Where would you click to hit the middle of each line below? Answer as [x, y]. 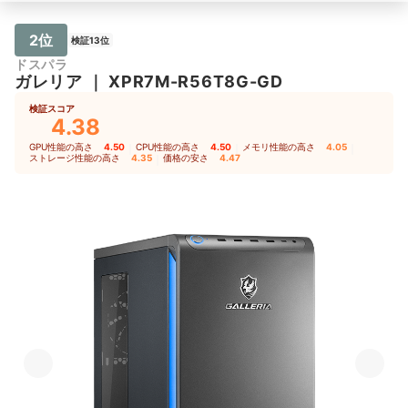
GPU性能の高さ [61, 147]
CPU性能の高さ [168, 147]
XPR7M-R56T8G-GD [196, 82]
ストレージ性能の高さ [75, 158]
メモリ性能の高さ [279, 147]
